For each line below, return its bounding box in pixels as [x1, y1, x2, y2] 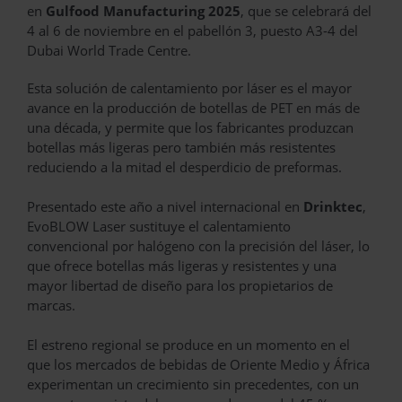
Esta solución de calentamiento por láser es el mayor [27, 78, 352, 97]
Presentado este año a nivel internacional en [27, 197, 303, 215]
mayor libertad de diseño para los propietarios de [27, 275, 333, 294]
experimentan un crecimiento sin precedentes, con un [27, 374, 359, 393]
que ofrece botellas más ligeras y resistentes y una [27, 256, 336, 275]
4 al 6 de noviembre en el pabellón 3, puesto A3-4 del [27, 21, 358, 39]
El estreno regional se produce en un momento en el [27, 335, 350, 354]
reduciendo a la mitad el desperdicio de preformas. [27, 157, 342, 176]
